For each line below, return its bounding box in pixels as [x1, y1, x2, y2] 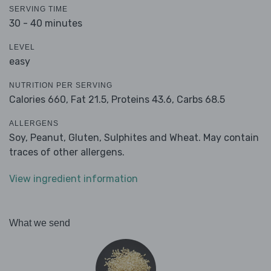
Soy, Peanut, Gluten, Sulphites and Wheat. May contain [9, 132, 259, 144]
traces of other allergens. [9, 146, 125, 158]
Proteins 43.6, [111, 94, 174, 106]
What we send [9, 218, 70, 229]
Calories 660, [9, 94, 71, 106]
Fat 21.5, [71, 94, 109, 106]
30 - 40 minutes [9, 18, 82, 30]
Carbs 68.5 [177, 94, 225, 106]
